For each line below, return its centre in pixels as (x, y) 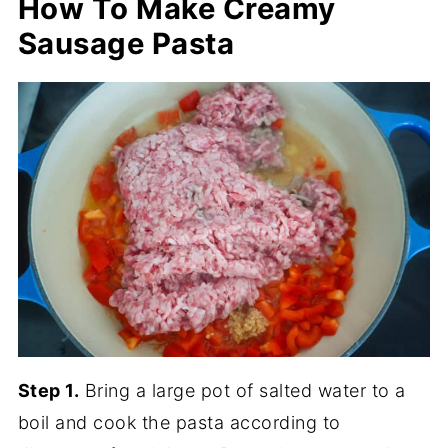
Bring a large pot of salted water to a (242, 390)
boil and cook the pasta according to (179, 422)
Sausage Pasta (126, 43)
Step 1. (48, 390)
